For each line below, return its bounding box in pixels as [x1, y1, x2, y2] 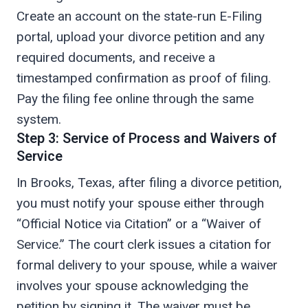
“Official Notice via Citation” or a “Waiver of [16, 216, 261, 232]
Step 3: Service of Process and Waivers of [16, 129, 276, 149]
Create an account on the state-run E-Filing [16, 8, 262, 25]
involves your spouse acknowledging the [16, 278, 248, 294]
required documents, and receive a [16, 49, 215, 66]
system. [16, 111, 61, 128]
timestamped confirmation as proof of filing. [16, 70, 271, 87]
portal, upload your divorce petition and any [16, 29, 265, 45]
